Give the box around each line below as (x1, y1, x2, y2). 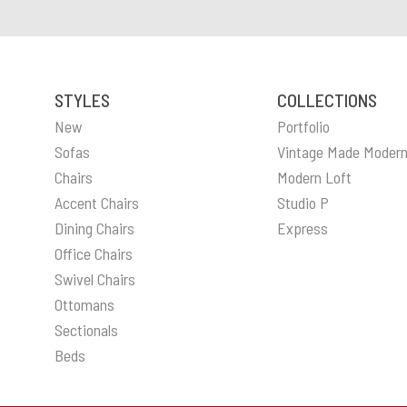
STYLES (55, 89, 110, 112)
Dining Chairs (55, 218, 134, 239)
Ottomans (55, 294, 114, 315)
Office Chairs (55, 243, 133, 264)
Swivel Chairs (55, 269, 135, 290)
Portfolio (276, 116, 330, 137)
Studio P (276, 193, 329, 213)
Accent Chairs (55, 193, 139, 213)
